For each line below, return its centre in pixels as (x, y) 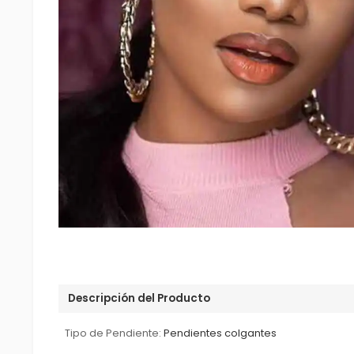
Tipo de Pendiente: (113, 333)
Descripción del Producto (139, 298)
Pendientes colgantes (220, 333)
